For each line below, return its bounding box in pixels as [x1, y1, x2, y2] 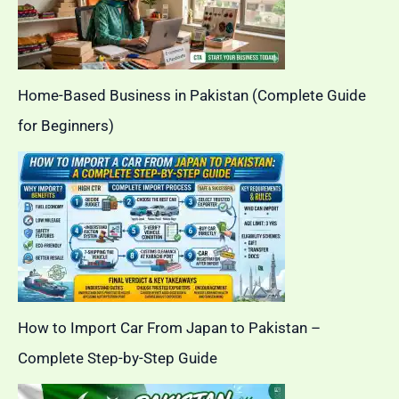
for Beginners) [18, 116, 114, 134]
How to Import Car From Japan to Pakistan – [18, 318, 321, 337]
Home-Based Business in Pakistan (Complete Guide [18, 85, 366, 104]
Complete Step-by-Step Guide [18, 348, 217, 367]
